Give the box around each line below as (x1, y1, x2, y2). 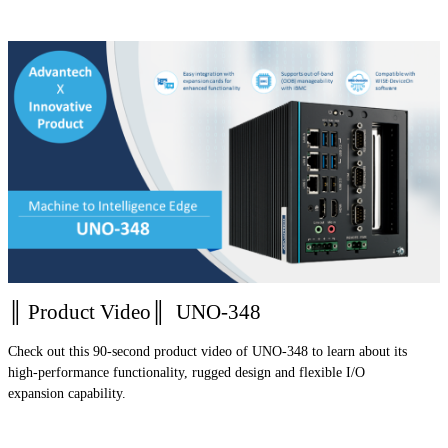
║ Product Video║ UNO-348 (8, 300, 261, 324)
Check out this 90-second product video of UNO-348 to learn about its (8, 344, 407, 360)
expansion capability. (8, 386, 126, 402)
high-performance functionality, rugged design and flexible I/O (8, 365, 365, 381)
